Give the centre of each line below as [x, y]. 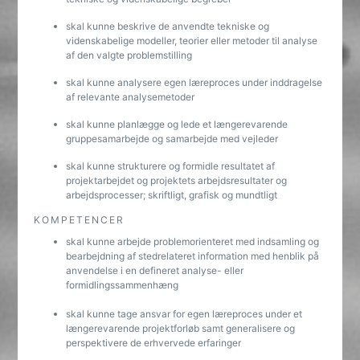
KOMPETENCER [80, 220]
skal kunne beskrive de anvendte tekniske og [168, 26]
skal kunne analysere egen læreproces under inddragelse [194, 82]
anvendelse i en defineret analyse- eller [155, 270]
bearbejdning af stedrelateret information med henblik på [193, 256]
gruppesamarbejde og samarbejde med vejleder [172, 139]
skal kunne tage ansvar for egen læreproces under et [184, 314]
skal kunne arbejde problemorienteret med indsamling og [193, 241]
